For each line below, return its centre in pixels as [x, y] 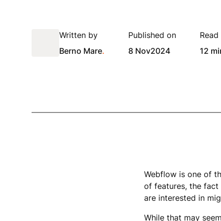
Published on [152, 35]
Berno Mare [81, 51]
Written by [78, 35]
